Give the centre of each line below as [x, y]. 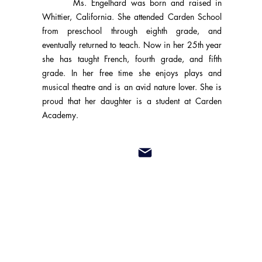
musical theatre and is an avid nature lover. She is [132, 87]
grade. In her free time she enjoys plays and [132, 73]
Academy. [61, 115]
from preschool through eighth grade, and [132, 31]
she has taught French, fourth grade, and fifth [132, 59]
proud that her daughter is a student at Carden [132, 101]
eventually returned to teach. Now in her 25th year [132, 45]
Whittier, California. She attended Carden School [132, 17]
